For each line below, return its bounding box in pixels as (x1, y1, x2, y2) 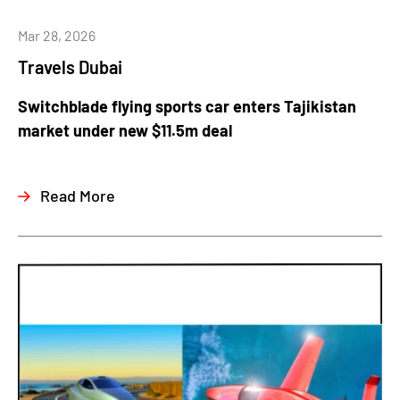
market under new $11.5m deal (18, 121, 232, 140)
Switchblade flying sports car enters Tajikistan (18, 96, 356, 116)
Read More (40, 186, 115, 206)
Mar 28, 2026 (18, 27, 96, 44)
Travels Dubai (18, 56, 122, 78)
